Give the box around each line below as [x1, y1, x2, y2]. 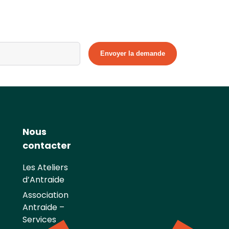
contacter [22, 139, 72, 152]
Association [22, 189, 69, 201]
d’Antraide [22, 173, 65, 186]
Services [22, 213, 57, 225]
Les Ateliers [22, 161, 68, 173]
